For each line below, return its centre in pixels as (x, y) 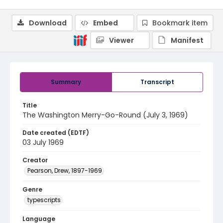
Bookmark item (180, 23)
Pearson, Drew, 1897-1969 (65, 170)
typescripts (44, 200)
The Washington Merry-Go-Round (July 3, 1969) (105, 115)
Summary (66, 82)
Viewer (121, 40)
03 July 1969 (43, 142)
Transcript (157, 82)
